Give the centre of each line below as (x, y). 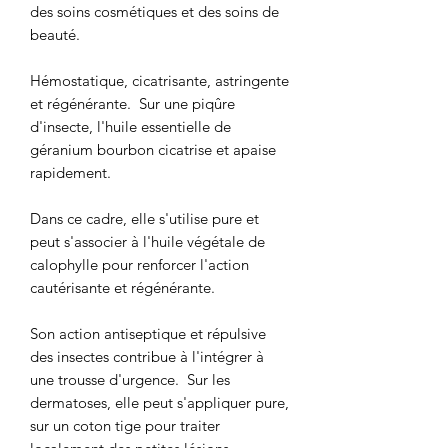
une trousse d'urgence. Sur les (130, 380)
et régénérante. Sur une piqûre (132, 104)
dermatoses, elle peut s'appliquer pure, (159, 403)
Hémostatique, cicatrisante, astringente (159, 81)
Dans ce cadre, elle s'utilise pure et (144, 219)
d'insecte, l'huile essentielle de (130, 127)
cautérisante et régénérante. (122, 288)
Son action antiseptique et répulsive (148, 334)
